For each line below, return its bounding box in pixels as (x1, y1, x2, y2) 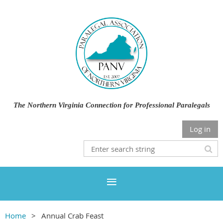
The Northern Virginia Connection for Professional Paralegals (13, 101, 210, 109)
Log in (190, 124, 211, 134)
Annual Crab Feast (41, 211, 104, 221)
